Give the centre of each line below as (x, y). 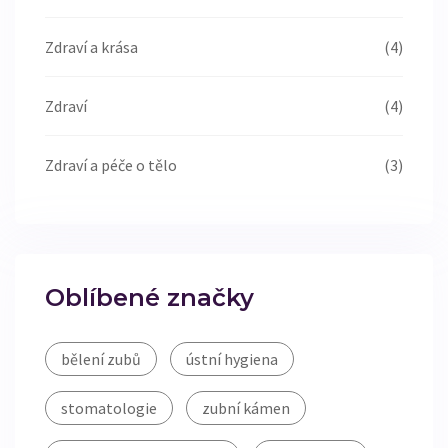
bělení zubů (101, 359)
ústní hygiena (232, 359)
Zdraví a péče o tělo (111, 165)
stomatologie (109, 408)
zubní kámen (246, 408)
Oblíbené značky (149, 298)
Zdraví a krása (91, 47)
